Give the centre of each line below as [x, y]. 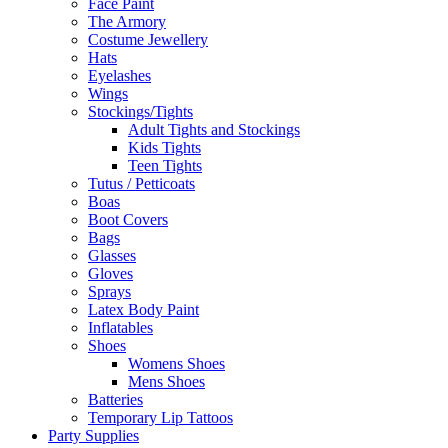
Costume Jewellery [148, 39]
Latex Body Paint [143, 309]
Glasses [112, 255]
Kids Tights [164, 147]
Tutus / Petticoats [141, 183]
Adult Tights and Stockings [214, 129]
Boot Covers [128, 219]
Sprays [109, 291]
